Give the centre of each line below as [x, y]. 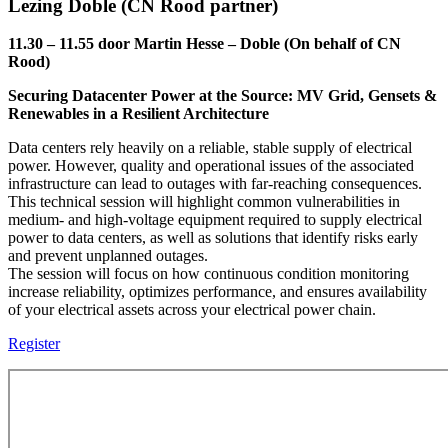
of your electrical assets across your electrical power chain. [192, 310]
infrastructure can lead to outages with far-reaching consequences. [215, 184]
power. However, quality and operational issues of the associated [211, 166]
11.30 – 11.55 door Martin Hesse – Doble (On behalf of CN [204, 44]
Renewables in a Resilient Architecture [138, 114]
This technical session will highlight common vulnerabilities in [204, 202]
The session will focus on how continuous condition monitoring [208, 274]
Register [34, 344]
